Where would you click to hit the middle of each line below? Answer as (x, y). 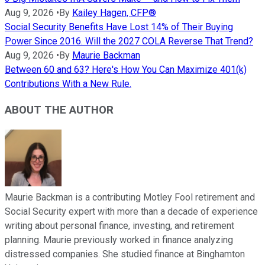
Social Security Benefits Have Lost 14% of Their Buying (119, 27)
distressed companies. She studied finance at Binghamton (125, 254)
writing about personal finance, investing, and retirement (119, 225)
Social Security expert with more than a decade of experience (131, 211)
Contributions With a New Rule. (68, 83)
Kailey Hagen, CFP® (114, 12)
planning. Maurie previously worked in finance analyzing (119, 240)
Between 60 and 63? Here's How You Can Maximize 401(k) (126, 69)
